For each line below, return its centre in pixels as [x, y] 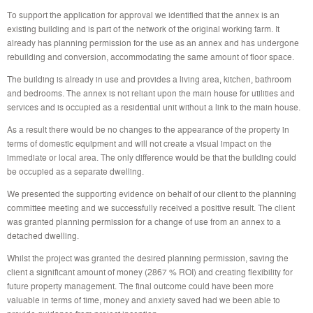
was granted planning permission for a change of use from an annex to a [144, 221]
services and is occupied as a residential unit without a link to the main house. [154, 107]
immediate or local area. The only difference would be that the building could [152, 157]
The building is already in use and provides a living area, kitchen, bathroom [149, 79]
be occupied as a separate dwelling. [75, 171]
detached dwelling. [43, 235]
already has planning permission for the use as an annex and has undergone [153, 42]
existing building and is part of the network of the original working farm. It [143, 28]
